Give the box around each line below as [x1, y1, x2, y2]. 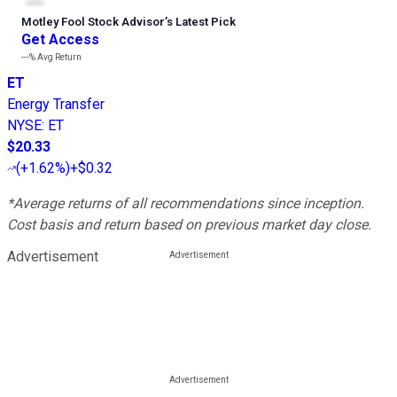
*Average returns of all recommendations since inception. [7, 194, 364, 212]
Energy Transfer [7, 95, 105, 113]
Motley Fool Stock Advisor [21, 14, 165, 28]
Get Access [21, 30, 99, 48]
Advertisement [7, 247, 98, 265]
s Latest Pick [167, 14, 236, 28]
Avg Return [35, 51, 82, 62]
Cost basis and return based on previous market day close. [7, 215, 371, 233]
